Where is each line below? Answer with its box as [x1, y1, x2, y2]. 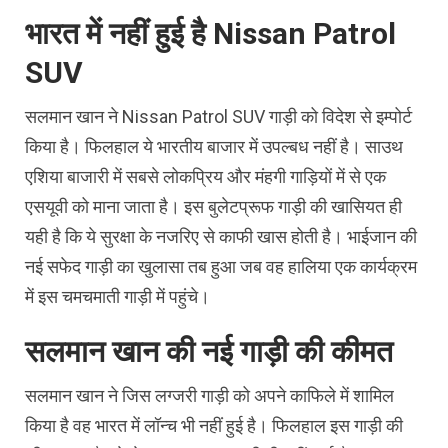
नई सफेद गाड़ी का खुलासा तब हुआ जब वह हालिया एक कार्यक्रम [25, 256, 417, 278]
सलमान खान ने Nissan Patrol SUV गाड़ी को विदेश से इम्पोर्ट [25, 106, 412, 128]
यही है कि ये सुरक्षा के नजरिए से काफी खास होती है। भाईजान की [25, 226, 417, 248]
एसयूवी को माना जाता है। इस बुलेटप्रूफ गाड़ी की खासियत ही [25, 196, 402, 218]
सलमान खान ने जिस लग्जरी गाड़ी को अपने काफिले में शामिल [25, 385, 394, 407]
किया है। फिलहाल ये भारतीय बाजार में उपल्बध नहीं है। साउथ [25, 136, 403, 158]
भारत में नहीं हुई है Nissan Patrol [25, 16, 396, 52]
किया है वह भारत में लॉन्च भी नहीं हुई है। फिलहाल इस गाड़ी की [25, 415, 403, 437]
